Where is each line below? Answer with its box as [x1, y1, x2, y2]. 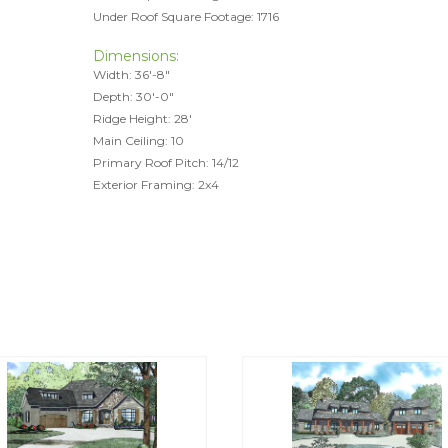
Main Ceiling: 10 [92, 133, 184, 148]
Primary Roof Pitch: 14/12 [92, 155, 239, 170]
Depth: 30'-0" [92, 89, 174, 104]
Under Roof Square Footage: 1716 [92, 9, 279, 24]
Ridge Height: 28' [92, 111, 192, 126]
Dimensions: [92, 47, 179, 65]
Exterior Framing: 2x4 [92, 177, 219, 192]
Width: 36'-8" [92, 67, 170, 82]
